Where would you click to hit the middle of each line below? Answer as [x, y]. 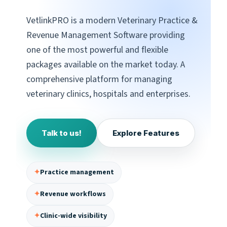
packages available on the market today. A [106, 65]
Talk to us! [62, 133]
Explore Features [146, 133]
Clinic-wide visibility [73, 216]
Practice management [77, 172]
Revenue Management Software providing [106, 35]
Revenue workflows [73, 194]
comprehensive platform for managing [99, 79]
